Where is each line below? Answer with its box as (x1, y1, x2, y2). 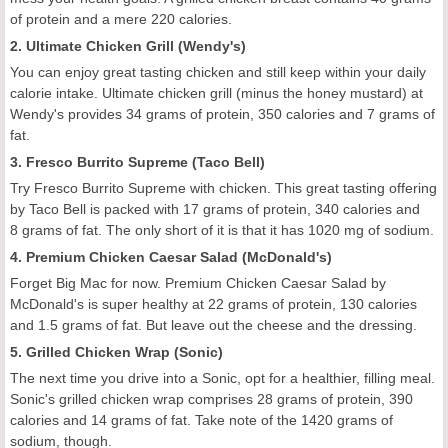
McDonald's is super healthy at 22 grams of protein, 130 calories (10, 295, 417, 312)
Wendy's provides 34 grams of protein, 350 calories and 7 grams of (10, 105, 435, 122)
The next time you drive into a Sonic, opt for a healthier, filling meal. (10, 369, 435, 386)
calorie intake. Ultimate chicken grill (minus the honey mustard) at (10, 84, 423, 101)
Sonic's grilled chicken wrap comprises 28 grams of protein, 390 (10, 390, 413, 407)
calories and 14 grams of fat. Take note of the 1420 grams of (10, 411, 393, 428)
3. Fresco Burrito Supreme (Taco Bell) (10, 153, 265, 170)
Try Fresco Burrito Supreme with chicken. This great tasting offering (10, 179, 437, 196)
